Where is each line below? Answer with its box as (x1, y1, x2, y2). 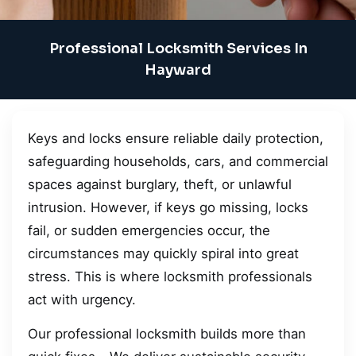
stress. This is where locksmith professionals (28, 268, 312, 284)
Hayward (145, 60, 211, 79)
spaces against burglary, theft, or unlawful (28, 176, 292, 192)
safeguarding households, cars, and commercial (28, 153, 328, 169)
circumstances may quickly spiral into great (28, 245, 299, 261)
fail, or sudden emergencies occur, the (28, 222, 270, 238)
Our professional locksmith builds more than (28, 326, 306, 342)
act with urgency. (28, 291, 136, 308)
